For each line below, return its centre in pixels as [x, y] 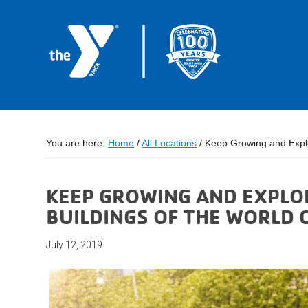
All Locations [169, 143]
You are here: [77, 143]
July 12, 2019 [75, 245]
